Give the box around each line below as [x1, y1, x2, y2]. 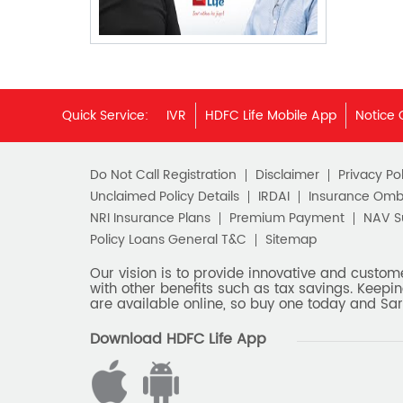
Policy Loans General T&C [89, 228, 246, 250]
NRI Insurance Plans [89, 207, 210, 228]
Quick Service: [62, 104, 148, 126]
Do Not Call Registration [89, 164, 237, 185]
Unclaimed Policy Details [89, 185, 239, 207]
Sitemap [264, 228, 317, 250]
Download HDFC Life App [89, 327, 266, 352]
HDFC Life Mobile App [205, 104, 336, 126]
